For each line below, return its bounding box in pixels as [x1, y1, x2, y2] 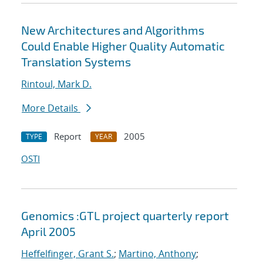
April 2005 [21, 224, 76, 239]
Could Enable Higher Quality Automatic [21, 39, 225, 53]
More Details [22, 102, 80, 115]
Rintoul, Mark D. [21, 77, 92, 91]
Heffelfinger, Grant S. [21, 247, 114, 261]
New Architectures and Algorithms [21, 23, 204, 38]
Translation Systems [21, 55, 131, 69]
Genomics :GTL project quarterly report [21, 208, 229, 223]
